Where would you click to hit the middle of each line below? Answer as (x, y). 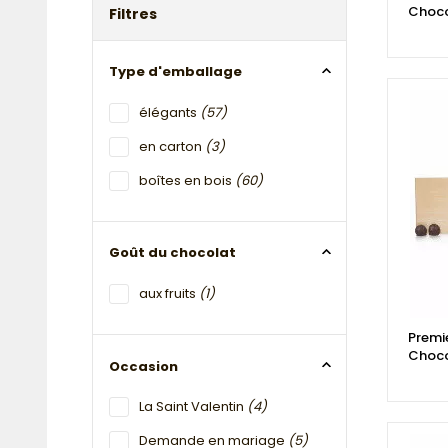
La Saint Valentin (193, 407)
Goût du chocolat (172, 253)
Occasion (143, 366)
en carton (172, 146)
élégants (169, 112)
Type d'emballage (175, 72)
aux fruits (169, 293)
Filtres (133, 14)
